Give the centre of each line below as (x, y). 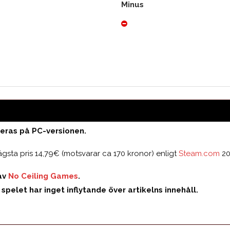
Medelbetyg (115, 58)
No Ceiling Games (43, 176)
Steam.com (199, 153)
